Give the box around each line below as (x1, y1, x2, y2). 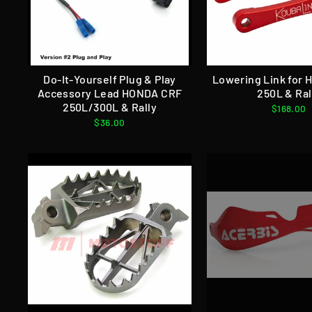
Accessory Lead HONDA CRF (37, 86, 182, 100)
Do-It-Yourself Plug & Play (43, 72, 176, 86)
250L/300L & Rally (63, 100, 157, 114)
